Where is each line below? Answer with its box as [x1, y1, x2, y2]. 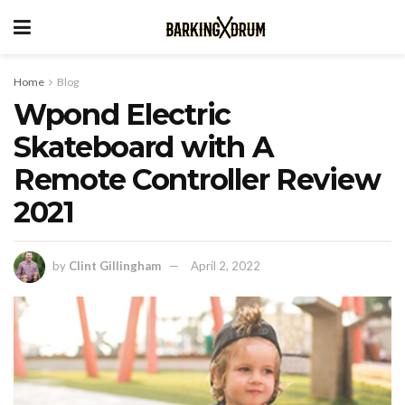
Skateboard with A [14, 129, 274, 165]
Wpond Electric [14, 97, 231, 132]
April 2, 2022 [191, 258, 260, 273]
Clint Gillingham [69, 258, 161, 273]
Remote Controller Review [14, 162, 381, 197]
